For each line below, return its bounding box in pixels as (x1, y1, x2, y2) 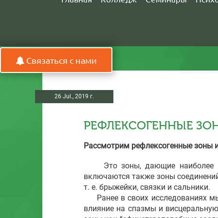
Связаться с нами (26, 55, 97, 65)
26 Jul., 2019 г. (54, 92, 94, 100)
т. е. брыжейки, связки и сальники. (84, 182, 210, 192)
